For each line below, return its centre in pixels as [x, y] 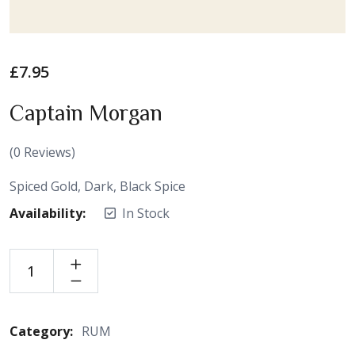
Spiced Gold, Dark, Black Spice [97, 186]
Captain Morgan [86, 111]
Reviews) [48, 152]
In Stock [146, 213]
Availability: [48, 213]
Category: [43, 331]
